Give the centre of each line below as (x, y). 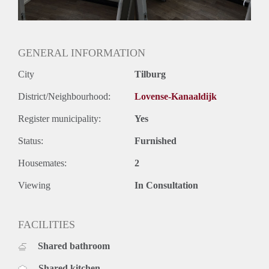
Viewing (34, 185)
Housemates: (42, 163)
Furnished (156, 141)
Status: (31, 141)
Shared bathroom (74, 246)
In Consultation (166, 185)
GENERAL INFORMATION (82, 53)
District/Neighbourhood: (64, 96)
